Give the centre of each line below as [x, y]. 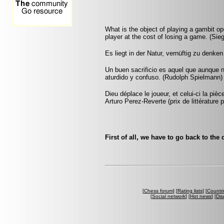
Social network [169, 196]
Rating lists [190, 190]
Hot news [201, 196]
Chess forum [158, 190]
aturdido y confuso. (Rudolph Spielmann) [164, 77]
